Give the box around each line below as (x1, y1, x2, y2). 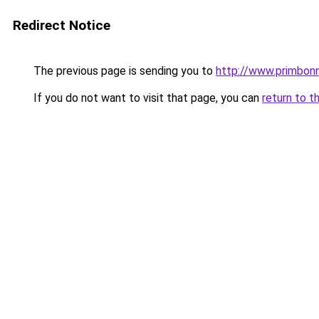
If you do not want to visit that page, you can (31, 91, 262, 105)
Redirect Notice (13, 17, 110, 33)
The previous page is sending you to (31, 64, 216, 78)
